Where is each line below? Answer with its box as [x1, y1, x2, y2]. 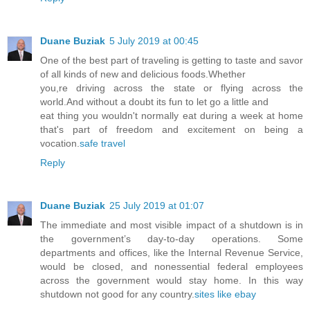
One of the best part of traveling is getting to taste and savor [40, 54, 303, 66]
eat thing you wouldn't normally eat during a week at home [40, 109, 303, 121]
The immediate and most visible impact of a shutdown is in [40, 219, 303, 230]
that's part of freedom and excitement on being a [40, 123, 303, 135]
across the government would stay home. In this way [40, 274, 303, 286]
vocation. [40, 137, 80, 149]
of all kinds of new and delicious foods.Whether [40, 68, 246, 80]
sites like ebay [194, 288, 256, 300]
